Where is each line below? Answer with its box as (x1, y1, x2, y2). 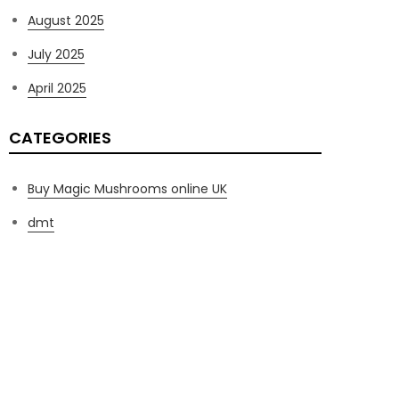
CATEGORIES (9, 126, 111, 149)
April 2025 (28, 79, 86, 97)
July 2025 (28, 45, 85, 63)
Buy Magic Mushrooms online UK (28, 180, 227, 198)
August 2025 (28, 12, 104, 29)
